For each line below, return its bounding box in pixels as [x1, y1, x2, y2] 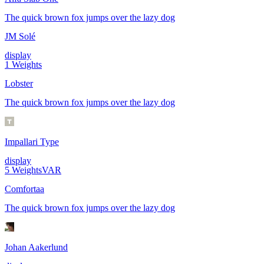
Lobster [5, 78, 33, 89]
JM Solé [5, 31, 35, 42]
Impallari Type [5, 137, 59, 147]
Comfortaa [5, 184, 44, 194]
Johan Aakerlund [5, 242, 68, 253]
